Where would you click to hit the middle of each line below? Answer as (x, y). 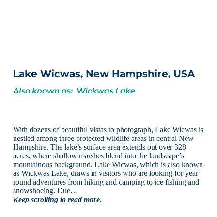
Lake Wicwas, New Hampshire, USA (104, 74)
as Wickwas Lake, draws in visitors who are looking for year (105, 173)
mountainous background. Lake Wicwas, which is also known (108, 164)
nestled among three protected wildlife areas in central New (103, 138)
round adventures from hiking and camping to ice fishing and (106, 182)
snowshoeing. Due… (45, 190)
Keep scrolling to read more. (57, 199)
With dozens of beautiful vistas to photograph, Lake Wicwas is (108, 129)
